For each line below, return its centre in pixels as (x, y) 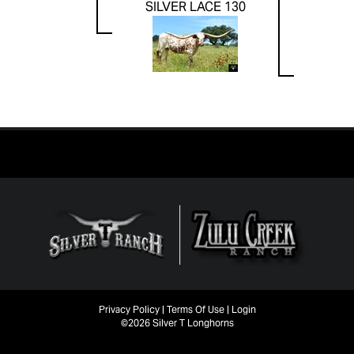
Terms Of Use (195, 310)
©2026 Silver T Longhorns (177, 323)
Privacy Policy (129, 310)
